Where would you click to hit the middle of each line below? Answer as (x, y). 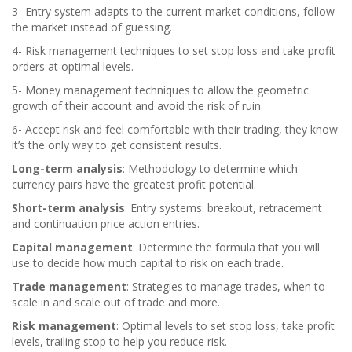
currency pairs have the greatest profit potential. (134, 184)
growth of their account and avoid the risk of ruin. (137, 105)
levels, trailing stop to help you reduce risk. (119, 341)
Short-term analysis (68, 207)
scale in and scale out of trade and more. (116, 302)
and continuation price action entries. (106, 223)
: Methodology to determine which (210, 168)
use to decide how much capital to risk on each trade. (148, 262)
